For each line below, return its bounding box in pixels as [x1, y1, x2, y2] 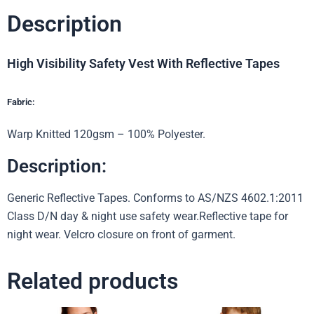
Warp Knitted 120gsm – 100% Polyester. [7, 128, 205, 142]
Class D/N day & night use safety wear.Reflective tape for [7, 209, 288, 223]
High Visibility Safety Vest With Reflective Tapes [7, 56, 280, 71]
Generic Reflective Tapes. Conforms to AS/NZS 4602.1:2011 [7, 191, 303, 205]
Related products [7, 267, 178, 294]
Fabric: [7, 97, 35, 108]
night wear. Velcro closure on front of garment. [7, 227, 235, 241]
